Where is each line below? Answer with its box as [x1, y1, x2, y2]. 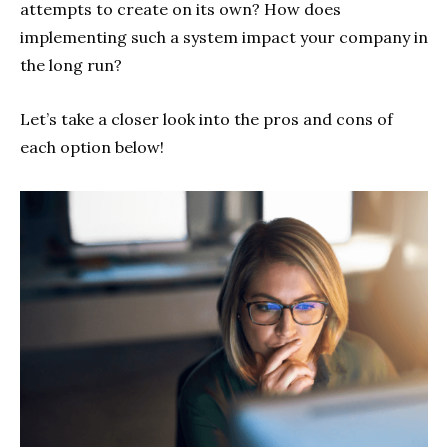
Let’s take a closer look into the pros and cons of [20, 108, 393, 129]
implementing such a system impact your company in [20, 26, 428, 47]
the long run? [20, 54, 122, 75]
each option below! [20, 136, 164, 157]
